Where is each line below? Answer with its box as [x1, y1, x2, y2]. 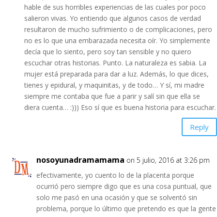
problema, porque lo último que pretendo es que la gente [36, 204, 216, 213]
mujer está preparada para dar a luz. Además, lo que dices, [24, 69, 209, 78]
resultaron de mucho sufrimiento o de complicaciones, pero [24, 25, 212, 34]
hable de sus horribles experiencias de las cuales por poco [24, 2, 206, 12]
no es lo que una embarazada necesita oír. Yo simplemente [24, 36, 210, 45]
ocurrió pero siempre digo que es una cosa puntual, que [36, 182, 212, 191]
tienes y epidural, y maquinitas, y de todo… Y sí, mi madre [24, 80, 204, 90]
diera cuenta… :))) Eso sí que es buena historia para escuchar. [24, 103, 216, 112]
